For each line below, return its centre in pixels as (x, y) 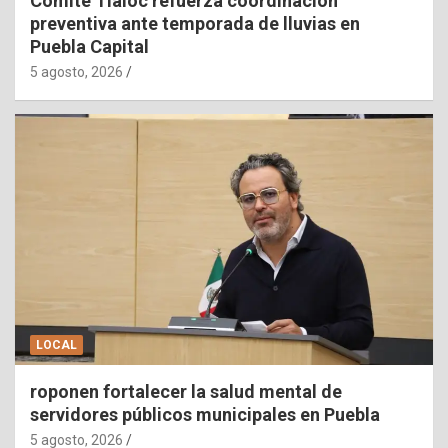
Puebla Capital (89, 46)
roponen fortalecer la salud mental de (186, 391)
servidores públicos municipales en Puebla (205, 414)
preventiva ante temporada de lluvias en (195, 23)
